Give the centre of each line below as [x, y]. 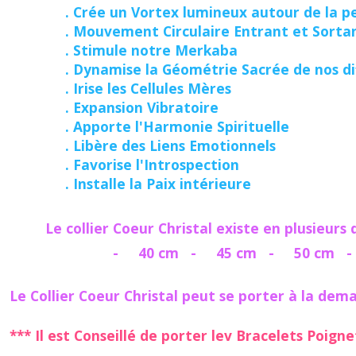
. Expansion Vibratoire [130, 107]
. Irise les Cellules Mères [136, 88]
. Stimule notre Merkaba [139, 50]
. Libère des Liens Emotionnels [159, 145]
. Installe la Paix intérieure [146, 183]
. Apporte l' [92, 126]
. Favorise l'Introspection [140, 164]
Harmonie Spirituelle [216, 126]
